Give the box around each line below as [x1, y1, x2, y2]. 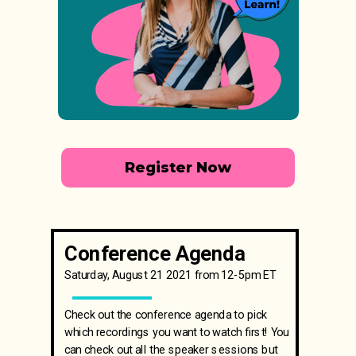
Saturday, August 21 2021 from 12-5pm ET [64, 268, 277, 282]
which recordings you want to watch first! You [64, 325, 289, 339]
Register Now [125, 159, 231, 176]
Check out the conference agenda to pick [64, 308, 268, 322]
